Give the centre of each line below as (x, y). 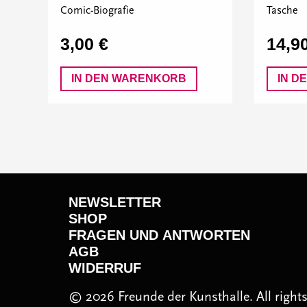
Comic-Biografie (97, 10)
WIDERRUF (105, 268)
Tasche (282, 10)
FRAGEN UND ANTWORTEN (159, 235)
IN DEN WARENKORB (129, 78)
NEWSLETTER (115, 202)
